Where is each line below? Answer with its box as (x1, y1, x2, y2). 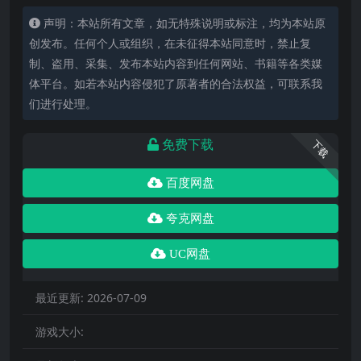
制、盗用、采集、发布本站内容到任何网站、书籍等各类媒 (29, 55, 322, 71)
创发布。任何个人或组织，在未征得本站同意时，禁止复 (29, 35, 311, 51)
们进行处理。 (29, 95, 97, 111)
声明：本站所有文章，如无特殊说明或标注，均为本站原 (44, 15, 326, 31)
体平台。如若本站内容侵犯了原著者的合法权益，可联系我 (29, 75, 322, 91)
